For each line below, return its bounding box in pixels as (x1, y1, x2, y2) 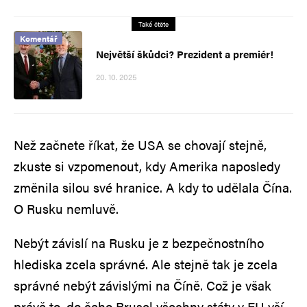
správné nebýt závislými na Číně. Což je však (14, 275, 271, 295)
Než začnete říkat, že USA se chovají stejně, (14, 135, 267, 154)
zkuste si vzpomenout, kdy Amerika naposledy (14, 156, 280, 175)
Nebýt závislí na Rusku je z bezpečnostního (14, 233, 264, 252)
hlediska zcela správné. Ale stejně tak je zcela (14, 254, 278, 273)
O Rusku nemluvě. (14, 199, 119, 218)
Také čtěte (138, 19, 169, 29)
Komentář (20, 32, 58, 45)
